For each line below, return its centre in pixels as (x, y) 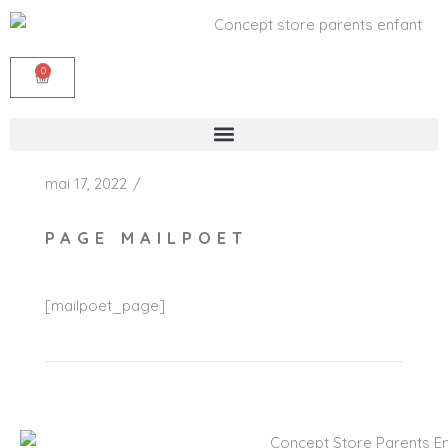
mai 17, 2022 (86, 183)
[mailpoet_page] (105, 305)
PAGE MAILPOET (146, 237)
